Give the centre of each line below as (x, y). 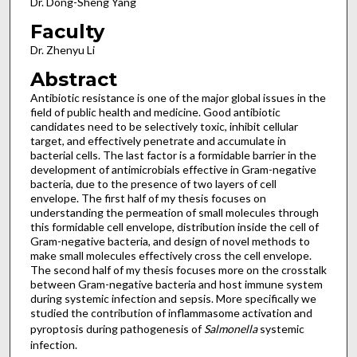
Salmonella (230, 328)
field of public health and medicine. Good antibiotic (155, 112)
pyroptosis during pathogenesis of (117, 328)
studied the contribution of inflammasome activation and (171, 312)
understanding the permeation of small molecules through (174, 212)
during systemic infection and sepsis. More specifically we (173, 298)
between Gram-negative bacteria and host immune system (176, 284)
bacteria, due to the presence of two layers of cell (153, 183)
